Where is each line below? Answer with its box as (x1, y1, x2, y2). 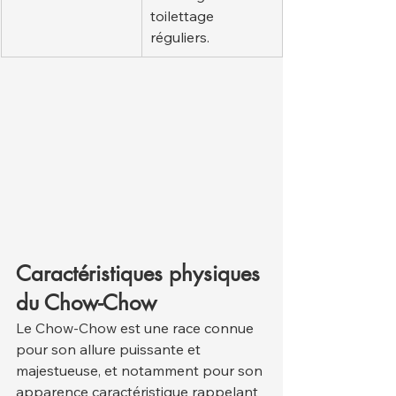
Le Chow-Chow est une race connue (16, 319, 257, 338)
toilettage (150, 7, 217, 25)
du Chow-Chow (16, 289, 156, 317)
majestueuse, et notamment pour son (16, 362, 266, 380)
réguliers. (150, 28, 209, 46)
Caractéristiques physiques (16, 260, 266, 288)
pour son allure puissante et (16, 340, 204, 359)
